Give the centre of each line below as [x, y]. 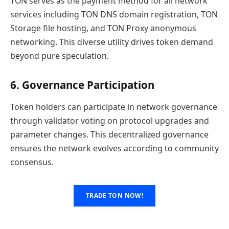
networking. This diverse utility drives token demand [112, 42]
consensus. [32, 162]
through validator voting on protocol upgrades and [110, 121]
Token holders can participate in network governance [114, 107]
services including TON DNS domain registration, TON [114, 14]
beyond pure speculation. [60, 56]
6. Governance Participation [82, 85]
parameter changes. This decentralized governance [109, 134]
